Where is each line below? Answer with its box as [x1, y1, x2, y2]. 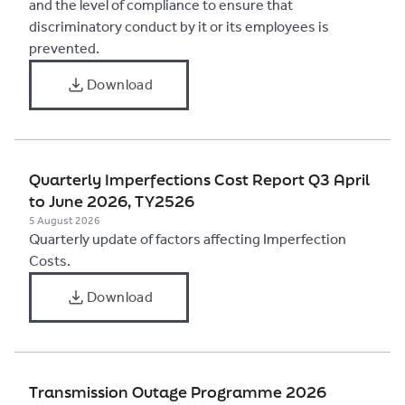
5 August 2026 [29, 214, 100, 227]
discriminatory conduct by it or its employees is [29, 18, 329, 35]
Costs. [29, 252, 71, 269]
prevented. [29, 40, 99, 57]
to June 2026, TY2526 [29, 191, 194, 212]
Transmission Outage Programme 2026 [29, 381, 326, 402]
